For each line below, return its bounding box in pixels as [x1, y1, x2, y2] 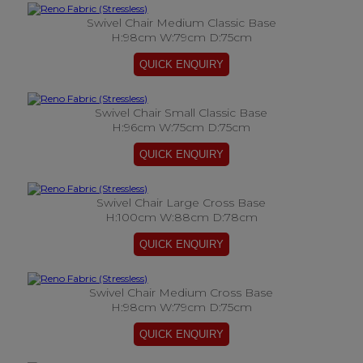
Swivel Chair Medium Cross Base [89, 285, 274, 300]
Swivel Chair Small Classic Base [95, 105, 268, 120]
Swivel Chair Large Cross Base [96, 195, 267, 210]
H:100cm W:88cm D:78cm [105, 210, 258, 224]
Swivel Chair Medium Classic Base [86, 15, 276, 30]
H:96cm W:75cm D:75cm [112, 120, 251, 135]
